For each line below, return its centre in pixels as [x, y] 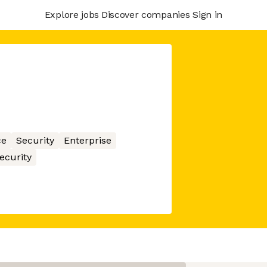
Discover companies [145, 14]
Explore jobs [72, 14]
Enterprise [87, 140]
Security [35, 140]
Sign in [207, 14]
